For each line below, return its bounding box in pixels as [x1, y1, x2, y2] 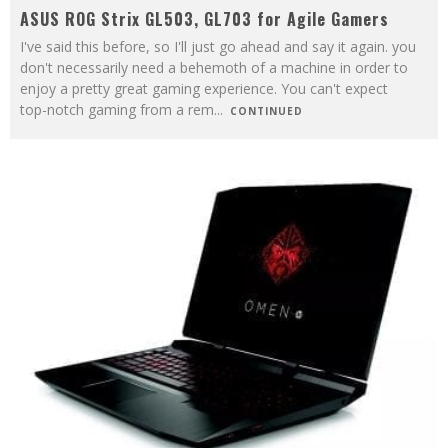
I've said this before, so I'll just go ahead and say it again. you [20, 36, 416, 56]
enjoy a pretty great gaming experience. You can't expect [20, 78, 388, 98]
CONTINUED [230, 103, 303, 118]
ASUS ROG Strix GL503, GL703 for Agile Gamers [20, 6, 389, 31]
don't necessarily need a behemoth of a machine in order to [20, 57, 408, 77]
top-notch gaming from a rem [20, 99, 214, 119]
